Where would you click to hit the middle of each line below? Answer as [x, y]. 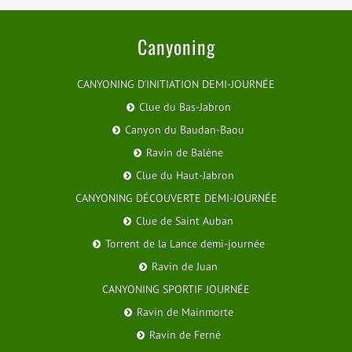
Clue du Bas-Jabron [185, 107]
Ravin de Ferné [185, 335]
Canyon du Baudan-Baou [185, 130]
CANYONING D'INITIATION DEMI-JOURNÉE [176, 84]
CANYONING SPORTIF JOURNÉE [176, 290]
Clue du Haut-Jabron [185, 176]
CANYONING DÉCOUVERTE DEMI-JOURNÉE [176, 198]
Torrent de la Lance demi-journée [185, 244]
